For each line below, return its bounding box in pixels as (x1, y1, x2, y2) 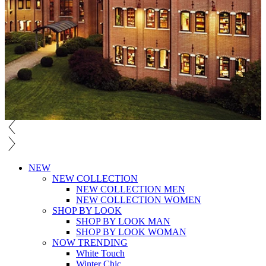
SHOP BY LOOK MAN (76, 216, 170, 226)
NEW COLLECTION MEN (76, 184, 185, 194)
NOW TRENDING (52, 237, 128, 248)
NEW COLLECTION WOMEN (76, 195, 201, 205)
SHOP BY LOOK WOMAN (76, 227, 186, 237)
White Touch (76, 248, 125, 258)
